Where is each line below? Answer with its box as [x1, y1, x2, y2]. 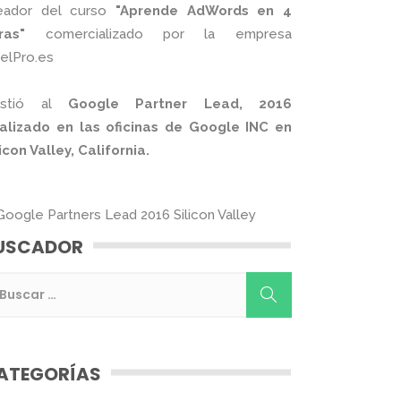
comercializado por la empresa [25, 25, 292, 42]
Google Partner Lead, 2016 [67, 95, 292, 112]
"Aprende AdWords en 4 [107, 2, 292, 19]
